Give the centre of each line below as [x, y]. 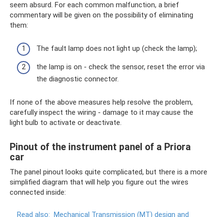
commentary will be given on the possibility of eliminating [101, 15]
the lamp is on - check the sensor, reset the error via [121, 67]
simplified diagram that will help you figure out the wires [99, 182]
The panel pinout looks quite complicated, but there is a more [108, 172]
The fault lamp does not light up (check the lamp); [117, 48]
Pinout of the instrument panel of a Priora [100, 147]
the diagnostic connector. [77, 79]
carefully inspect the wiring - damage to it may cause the [101, 112]
